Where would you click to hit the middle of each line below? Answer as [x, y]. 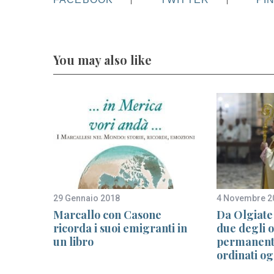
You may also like [102, 60]
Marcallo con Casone [107, 214]
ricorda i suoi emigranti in [120, 228]
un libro [73, 241]
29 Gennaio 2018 [87, 198]
